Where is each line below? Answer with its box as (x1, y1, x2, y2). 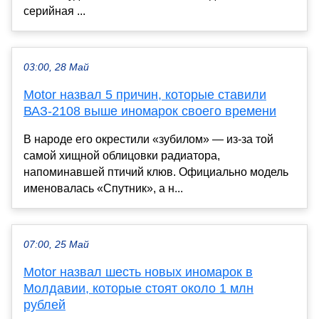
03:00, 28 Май (23, 61, 89, 73)
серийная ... (23, 4, 85, 17)
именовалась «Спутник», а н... (23, 182, 183, 194)
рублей (23, 297, 66, 312)
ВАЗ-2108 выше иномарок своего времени (23, 103, 276, 118)
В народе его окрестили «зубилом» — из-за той (23, 132, 273, 145)
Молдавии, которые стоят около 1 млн (23, 281, 253, 296)
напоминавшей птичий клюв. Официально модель (23, 165, 288, 178)
